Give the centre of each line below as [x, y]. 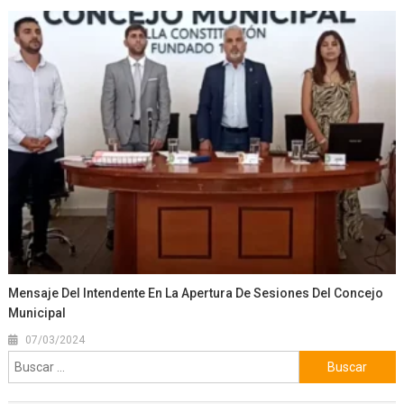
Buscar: [320, 362]
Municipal [37, 313]
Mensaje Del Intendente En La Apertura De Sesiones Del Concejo [196, 294]
